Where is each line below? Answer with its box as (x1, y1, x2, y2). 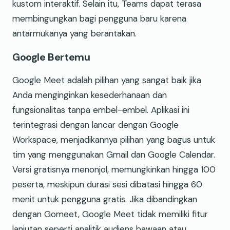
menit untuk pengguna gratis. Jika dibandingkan (12, 194, 197, 205)
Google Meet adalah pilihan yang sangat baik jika (12, 74, 201, 86)
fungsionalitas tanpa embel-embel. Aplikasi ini (12, 104, 189, 116)
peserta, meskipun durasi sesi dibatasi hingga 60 (12, 179, 202, 190)
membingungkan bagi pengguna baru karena (12, 13, 186, 25)
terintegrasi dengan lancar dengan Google (12, 119, 179, 131)
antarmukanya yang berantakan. (12, 28, 137, 40)
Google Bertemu (12, 50, 90, 64)
